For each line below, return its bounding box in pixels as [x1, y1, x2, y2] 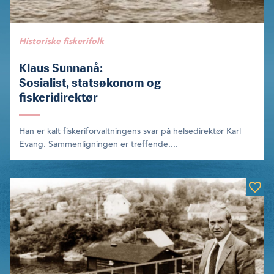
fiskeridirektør [19, 90, 98, 105]
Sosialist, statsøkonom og [19, 75, 161, 91]
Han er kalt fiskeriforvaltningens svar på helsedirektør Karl [19, 126, 241, 137]
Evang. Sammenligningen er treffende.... [19, 139, 178, 150]
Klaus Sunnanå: [19, 61, 103, 76]
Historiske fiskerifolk [19, 36, 104, 46]
